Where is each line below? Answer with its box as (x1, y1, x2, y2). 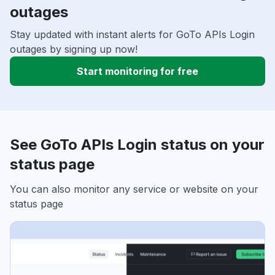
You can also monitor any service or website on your (10, 183, 258, 196)
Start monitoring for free (77, 65, 198, 78)
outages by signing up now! (10, 43, 137, 56)
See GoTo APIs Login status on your (10, 136, 265, 154)
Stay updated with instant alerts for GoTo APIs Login (10, 28, 255, 41)
